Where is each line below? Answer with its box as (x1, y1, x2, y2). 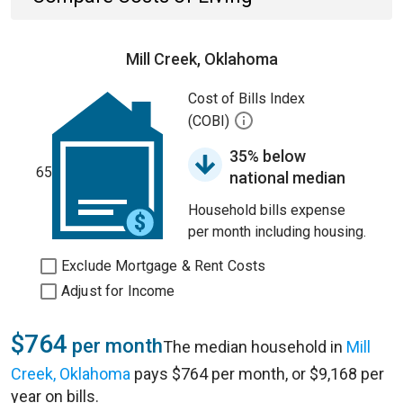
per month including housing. (188, 223, 366, 240)
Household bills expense (188, 201, 345, 219)
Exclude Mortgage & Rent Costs (61, 257, 266, 274)
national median (229, 168, 345, 187)
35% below (229, 147, 306, 166)
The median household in (163, 337, 346, 356)
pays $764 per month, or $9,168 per (130, 364, 384, 383)
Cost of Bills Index (188, 90, 305, 107)
